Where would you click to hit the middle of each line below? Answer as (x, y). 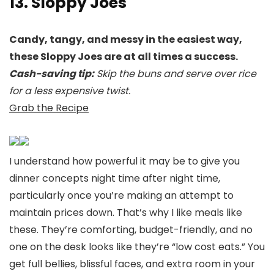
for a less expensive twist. (70, 91)
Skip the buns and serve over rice (175, 74)
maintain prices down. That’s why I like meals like (126, 213)
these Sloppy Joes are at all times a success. (124, 57)
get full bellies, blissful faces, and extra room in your (132, 264)
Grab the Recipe (49, 108)
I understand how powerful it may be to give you (124, 161)
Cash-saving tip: (52, 74)
